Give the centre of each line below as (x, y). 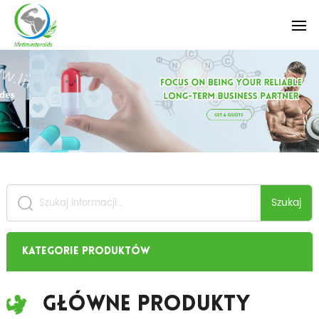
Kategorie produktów (86, 251)
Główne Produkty (146, 305)
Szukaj (287, 202)
